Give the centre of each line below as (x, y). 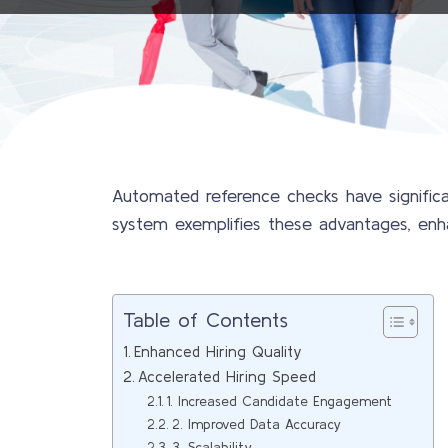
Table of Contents (205, 319)
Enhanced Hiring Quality (218, 351)
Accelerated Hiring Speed (227, 376)
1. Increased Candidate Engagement (279, 401)
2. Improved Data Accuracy (256, 424)
